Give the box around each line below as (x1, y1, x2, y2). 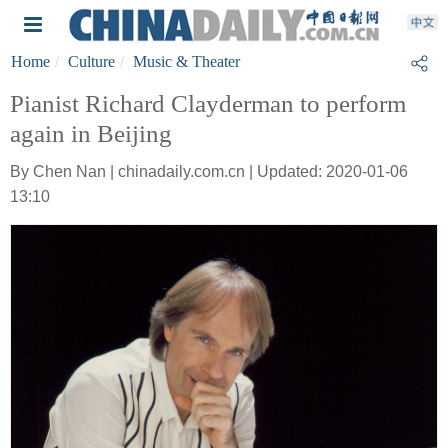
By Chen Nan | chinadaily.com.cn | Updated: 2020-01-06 (10, 163, 408, 180)
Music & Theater (133, 53, 240, 70)
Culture (68, 53, 115, 70)
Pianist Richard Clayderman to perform (10, 90, 406, 117)
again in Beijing (10, 120, 172, 147)
